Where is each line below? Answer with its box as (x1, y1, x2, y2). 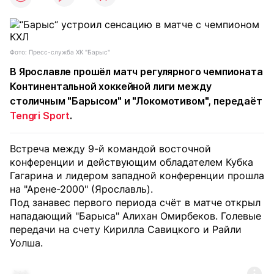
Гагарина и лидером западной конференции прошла (10, 169, 264, 182)
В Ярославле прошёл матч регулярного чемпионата (10, 65, 263, 78)
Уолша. (10, 237, 43, 249)
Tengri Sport (10, 109, 70, 122)
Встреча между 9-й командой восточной (10, 143, 211, 155)
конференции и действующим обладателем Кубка (10, 156, 253, 168)
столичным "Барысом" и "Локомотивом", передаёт (10, 95, 262, 107)
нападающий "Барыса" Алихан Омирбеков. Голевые (10, 210, 261, 222)
